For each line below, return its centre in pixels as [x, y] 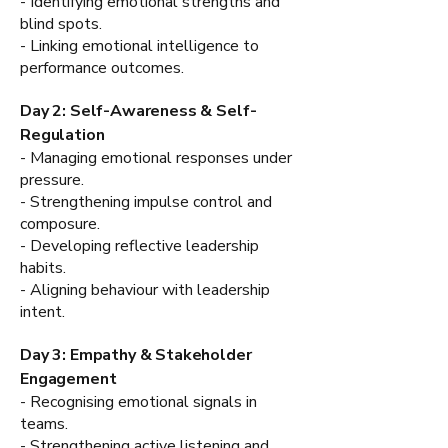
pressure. [52, 179]
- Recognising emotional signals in [138, 401]
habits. [43, 267]
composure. [60, 223]
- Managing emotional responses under [156, 157]
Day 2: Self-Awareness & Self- [138, 110]
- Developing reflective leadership [139, 245]
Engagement [68, 378]
